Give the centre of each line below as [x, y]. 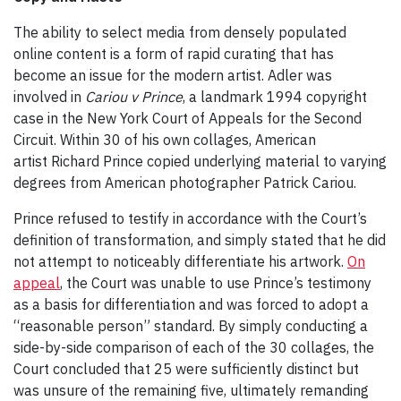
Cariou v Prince [134, 96]
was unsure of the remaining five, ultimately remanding [191, 390]
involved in [49, 96]
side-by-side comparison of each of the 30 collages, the [194, 347]
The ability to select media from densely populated [180, 32]
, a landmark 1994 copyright [275, 96]
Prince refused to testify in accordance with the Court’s [190, 218]
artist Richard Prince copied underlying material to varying [200, 161]
